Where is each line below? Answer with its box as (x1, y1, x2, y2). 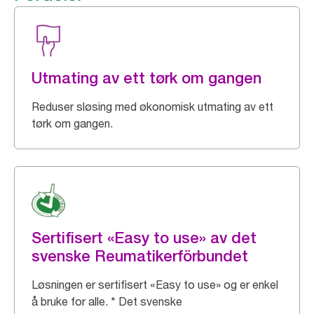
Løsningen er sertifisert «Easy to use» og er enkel (32, 278, 278, 292)
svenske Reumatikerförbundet (32, 247, 248, 265)
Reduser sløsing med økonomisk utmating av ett (32, 100, 273, 114)
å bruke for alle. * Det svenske (32, 294, 182, 308)
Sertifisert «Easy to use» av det (32, 228, 257, 247)
